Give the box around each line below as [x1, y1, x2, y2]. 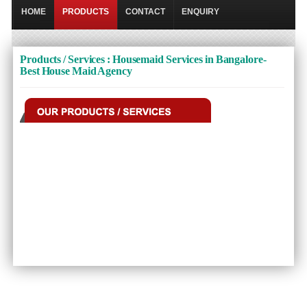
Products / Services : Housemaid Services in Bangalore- [20, 53, 267, 65]
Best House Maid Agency [20, 65, 132, 77]
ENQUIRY [182, 7, 220, 16]
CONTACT [125, 7, 166, 16]
